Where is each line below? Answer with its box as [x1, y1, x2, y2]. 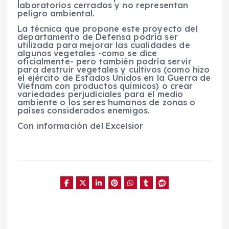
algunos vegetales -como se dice [17, 48, 157, 59]
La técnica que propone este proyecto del [17, 24, 198, 34]
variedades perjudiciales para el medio [17, 89, 184, 100]
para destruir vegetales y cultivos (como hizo [17, 64, 210, 75]
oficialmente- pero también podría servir [17, 56, 192, 67]
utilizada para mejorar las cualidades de [17, 40, 190, 51]
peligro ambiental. [17, 8, 95, 19]
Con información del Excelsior [17, 121, 144, 131]
